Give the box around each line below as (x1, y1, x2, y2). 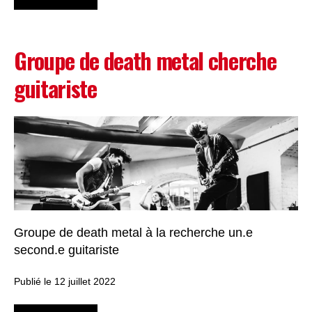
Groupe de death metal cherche (14, 44, 276, 77)
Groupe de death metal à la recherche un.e (14, 226, 253, 240)
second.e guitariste (14, 243, 119, 258)
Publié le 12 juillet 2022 (14, 276, 116, 288)
